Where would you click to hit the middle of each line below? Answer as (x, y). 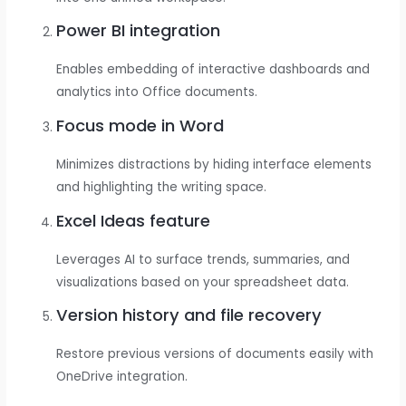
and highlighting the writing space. (162, 187)
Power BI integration (139, 31)
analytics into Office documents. (157, 92)
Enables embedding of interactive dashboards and (213, 70)
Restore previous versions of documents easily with (215, 354)
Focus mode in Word (140, 125)
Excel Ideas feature (134, 220)
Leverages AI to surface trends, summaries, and (203, 259)
